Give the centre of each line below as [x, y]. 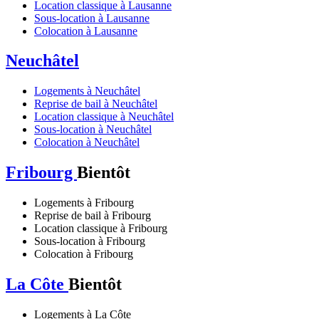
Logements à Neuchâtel [87, 91]
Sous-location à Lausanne [92, 18]
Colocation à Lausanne [86, 31]
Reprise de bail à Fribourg [93, 216]
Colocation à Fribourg [84, 254]
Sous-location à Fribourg [90, 241]
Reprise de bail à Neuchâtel [96, 104]
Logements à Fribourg [84, 203]
